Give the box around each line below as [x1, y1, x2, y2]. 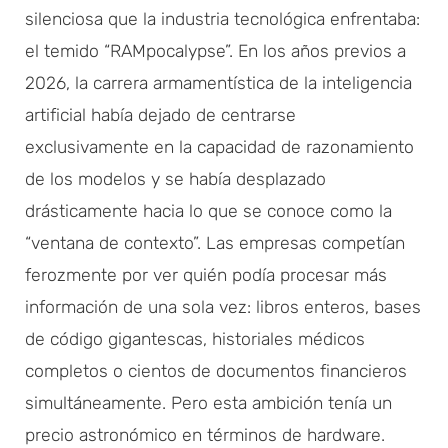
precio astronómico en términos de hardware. [25, 424, 385, 445]
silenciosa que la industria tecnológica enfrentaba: [25, 8, 420, 29]
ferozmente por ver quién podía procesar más [25, 264, 387, 285]
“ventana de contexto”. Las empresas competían [25, 232, 405, 253]
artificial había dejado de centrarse [25, 104, 296, 125]
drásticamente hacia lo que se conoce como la [25, 200, 392, 221]
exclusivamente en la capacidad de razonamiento [25, 136, 414, 157]
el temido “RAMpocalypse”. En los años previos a [25, 40, 406, 61]
